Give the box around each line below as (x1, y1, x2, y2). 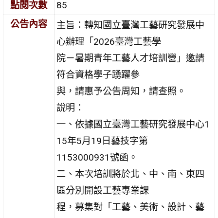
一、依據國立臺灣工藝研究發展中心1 (56, 118, 210, 130)
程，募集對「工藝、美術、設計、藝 (56, 201, 205, 213)
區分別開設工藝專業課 (56, 184, 149, 196)
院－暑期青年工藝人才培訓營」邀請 (56, 52, 205, 64)
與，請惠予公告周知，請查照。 (56, 85, 186, 97)
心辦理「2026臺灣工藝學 (56, 36, 162, 47)
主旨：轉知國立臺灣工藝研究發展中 (56, 19, 205, 31)
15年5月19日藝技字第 (56, 135, 148, 146)
